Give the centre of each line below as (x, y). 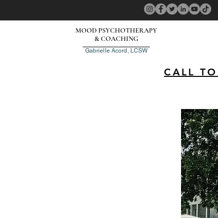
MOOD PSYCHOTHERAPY (116, 30)
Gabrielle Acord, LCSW (116, 51)
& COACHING (116, 39)
